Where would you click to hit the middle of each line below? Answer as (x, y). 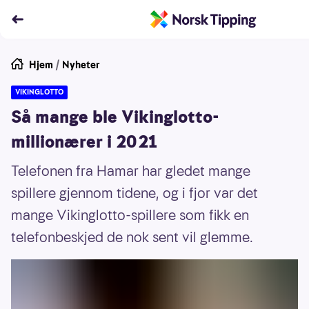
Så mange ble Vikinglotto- (115, 117)
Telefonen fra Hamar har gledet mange (131, 171)
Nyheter (81, 65)
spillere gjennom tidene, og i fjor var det (134, 193)
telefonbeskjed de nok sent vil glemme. (132, 237)
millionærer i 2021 (84, 142)
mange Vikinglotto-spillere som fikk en (130, 215)
